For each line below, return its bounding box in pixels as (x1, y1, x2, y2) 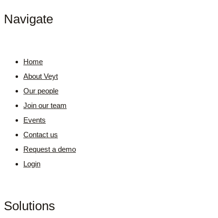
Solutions (4, 199, 55, 214)
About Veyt (23, 72, 58, 80)
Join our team (23, 101, 67, 109)
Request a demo (23, 145, 76, 153)
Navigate (4, 12, 53, 27)
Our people (23, 86, 58, 95)
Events (23, 115, 46, 124)
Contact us (23, 130, 58, 139)
